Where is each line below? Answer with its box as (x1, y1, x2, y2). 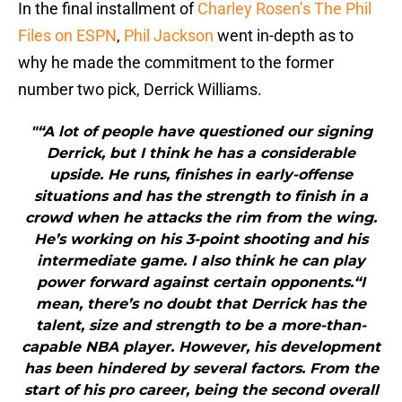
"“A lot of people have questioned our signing (30, 123, 372, 141)
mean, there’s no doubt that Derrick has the (36, 295, 366, 313)
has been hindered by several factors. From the (23, 360, 379, 378)
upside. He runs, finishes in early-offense (49, 166, 353, 184)
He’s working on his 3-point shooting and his (34, 231, 368, 249)
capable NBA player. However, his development (22, 338, 380, 356)
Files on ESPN (18, 26, 117, 46)
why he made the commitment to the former (18, 53, 334, 73)
